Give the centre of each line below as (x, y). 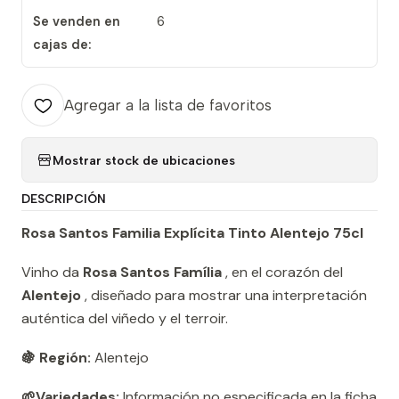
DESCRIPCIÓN (64, 199)
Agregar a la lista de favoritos (168, 106)
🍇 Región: (56, 358)
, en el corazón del (282, 273)
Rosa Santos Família (152, 273)
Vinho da (52, 273)
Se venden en (77, 22)
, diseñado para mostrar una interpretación (224, 296)
